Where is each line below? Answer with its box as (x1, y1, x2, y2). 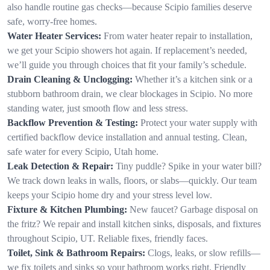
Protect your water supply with (140, 117, 257, 128)
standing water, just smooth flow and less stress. (7, 102, 188, 113)
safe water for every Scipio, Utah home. (7, 146, 159, 157)
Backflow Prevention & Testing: (7, 117, 138, 128)
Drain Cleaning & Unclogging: (7, 74, 133, 84)
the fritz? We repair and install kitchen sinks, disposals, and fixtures (7, 218, 261, 229)
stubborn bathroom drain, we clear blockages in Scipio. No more (7, 88, 253, 99)
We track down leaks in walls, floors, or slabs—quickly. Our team (7, 175, 257, 186)
